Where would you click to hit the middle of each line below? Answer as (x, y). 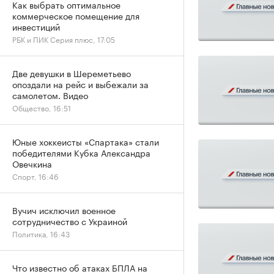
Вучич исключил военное (64, 210)
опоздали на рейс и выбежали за (80, 84)
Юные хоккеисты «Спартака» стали (86, 141)
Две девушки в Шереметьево (72, 73)
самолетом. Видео (50, 95)
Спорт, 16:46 (35, 176)
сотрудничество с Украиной (70, 221)
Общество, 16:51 (42, 107)
